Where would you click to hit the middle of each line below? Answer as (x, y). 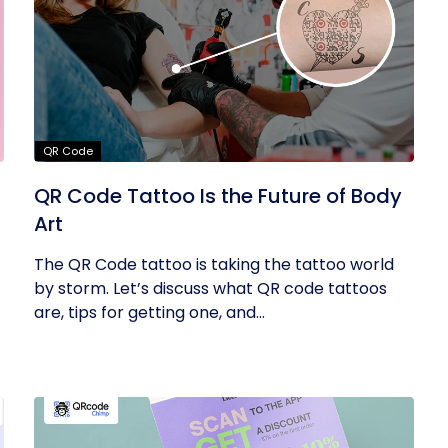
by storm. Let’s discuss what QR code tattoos (211, 288)
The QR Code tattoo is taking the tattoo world (214, 264)
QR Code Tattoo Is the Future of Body (218, 196)
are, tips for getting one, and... (150, 312)
